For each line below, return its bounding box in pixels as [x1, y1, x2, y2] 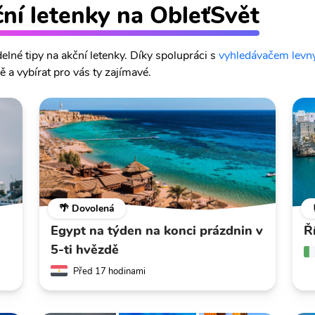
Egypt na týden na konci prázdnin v [51, 222, 263, 240]
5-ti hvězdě [51, 241, 119, 259]
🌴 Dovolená [59, 202, 115, 216]
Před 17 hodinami [73, 265, 146, 278]
